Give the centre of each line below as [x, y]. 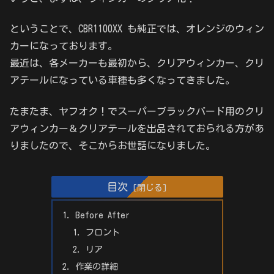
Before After [102, 215]
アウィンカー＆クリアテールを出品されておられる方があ [137, 128]
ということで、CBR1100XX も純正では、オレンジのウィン [137, 29]
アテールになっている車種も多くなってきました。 [122, 80]
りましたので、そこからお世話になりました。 [113, 145]
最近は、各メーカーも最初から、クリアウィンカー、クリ [137, 63]
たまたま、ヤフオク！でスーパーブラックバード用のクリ [137, 111]
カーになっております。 [64, 46]
